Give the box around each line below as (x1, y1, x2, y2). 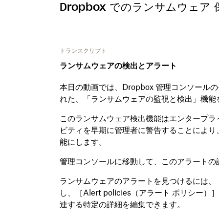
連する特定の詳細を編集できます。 (60, 199, 185, 209)
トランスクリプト (60, 46, 107, 54)
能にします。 (60, 136, 107, 147)
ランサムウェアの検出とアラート (60, 60, 177, 70)
